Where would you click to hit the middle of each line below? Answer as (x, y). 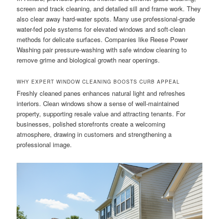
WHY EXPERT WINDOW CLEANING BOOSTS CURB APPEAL (99, 82)
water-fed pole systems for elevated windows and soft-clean (101, 29)
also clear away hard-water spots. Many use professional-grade (106, 19)
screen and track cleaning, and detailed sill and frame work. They (109, 9)
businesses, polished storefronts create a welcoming (91, 124)
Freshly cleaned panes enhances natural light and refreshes (101, 93)
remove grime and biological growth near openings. (88, 60)
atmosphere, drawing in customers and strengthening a (94, 134)
